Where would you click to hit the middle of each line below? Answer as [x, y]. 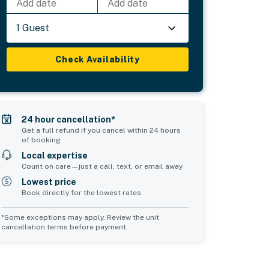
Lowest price [49, 182]
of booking [41, 140]
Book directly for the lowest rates [82, 192]
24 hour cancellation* [69, 119]
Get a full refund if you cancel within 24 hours [101, 130]
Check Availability [98, 59]
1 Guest [33, 28]
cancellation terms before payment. [65, 227]
